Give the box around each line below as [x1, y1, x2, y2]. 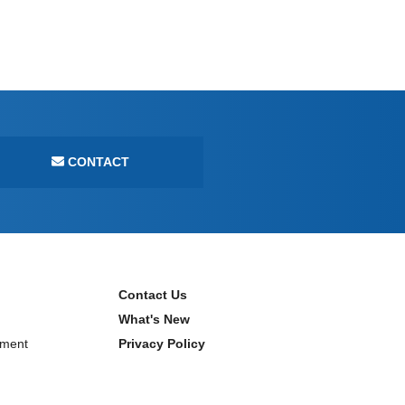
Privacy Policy [118, 336, 205, 351]
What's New [118, 312, 190, 326]
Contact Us [118, 287, 187, 302]
